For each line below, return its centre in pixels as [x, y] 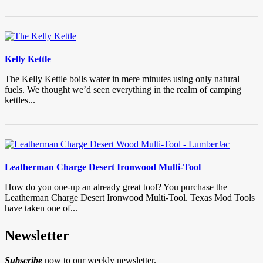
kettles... [20, 100]
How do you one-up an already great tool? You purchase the [116, 187]
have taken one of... [41, 208]
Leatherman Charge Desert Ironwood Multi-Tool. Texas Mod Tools [130, 198]
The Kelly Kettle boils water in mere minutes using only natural [122, 79]
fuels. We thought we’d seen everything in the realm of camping [123, 89]
